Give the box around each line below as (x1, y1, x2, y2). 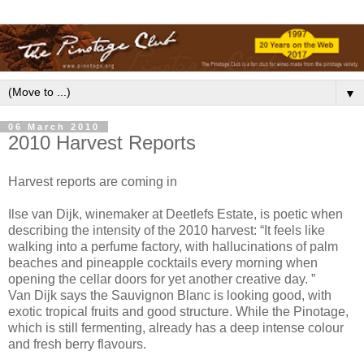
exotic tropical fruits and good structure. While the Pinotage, (8, 304, 349, 318)
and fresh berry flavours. (8, 336, 146, 351)
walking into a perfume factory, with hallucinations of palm (8, 239, 338, 253)
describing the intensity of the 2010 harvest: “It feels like (8, 223, 325, 237)
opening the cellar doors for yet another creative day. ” (8, 271, 315, 286)
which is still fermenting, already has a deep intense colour (8, 320, 344, 335)
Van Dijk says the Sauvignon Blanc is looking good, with (8, 288, 331, 302)
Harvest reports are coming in (8, 174, 177, 188)
